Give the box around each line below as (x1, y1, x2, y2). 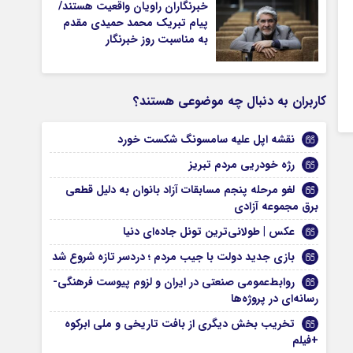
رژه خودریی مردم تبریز (189, 156, 295, 173)
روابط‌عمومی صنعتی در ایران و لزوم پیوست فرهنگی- (53, 273, 295, 291)
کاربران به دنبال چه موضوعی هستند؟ (133, 91, 327, 111)
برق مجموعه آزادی (234, 198, 319, 215)
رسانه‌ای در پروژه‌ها (231, 290, 319, 307)
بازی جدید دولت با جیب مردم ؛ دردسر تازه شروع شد (52, 248, 295, 266)
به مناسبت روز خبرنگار (106, 31, 209, 48)
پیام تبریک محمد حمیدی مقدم (63, 14, 209, 32)
